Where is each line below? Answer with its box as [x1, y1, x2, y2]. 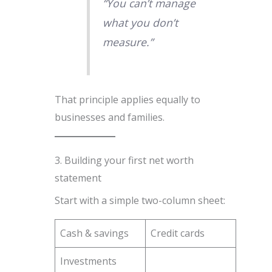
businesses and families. [54, 110, 165, 124]
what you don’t [102, 15, 178, 30]
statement [54, 171, 101, 185]
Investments [59, 254, 117, 268]
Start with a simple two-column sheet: [54, 194, 225, 208]
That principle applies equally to [54, 93, 200, 107]
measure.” [102, 35, 153, 50]
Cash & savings [59, 226, 129, 240]
